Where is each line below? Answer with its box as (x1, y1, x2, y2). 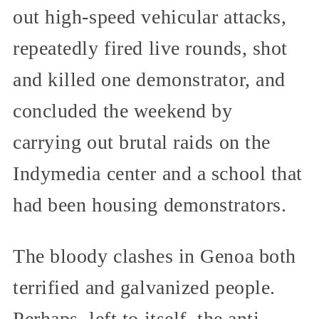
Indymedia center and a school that (13, 162, 303, 185)
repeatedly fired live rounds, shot (13, 37, 288, 60)
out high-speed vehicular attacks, (13, 6, 287, 28)
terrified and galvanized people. (13, 276, 276, 299)
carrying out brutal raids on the (13, 131, 271, 154)
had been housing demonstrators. (13, 194, 287, 216)
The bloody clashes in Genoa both (13, 245, 296, 268)
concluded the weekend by (13, 100, 233, 122)
